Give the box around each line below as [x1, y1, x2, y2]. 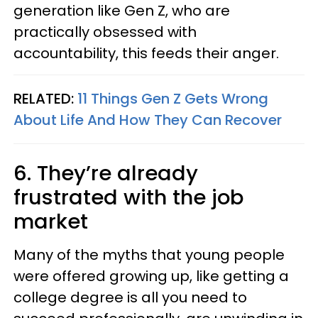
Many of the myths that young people [13, 245, 285, 265]
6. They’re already [13, 159, 198, 187]
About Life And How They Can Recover [13, 110, 282, 130]
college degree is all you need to [13, 287, 247, 307]
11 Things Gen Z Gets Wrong [77, 89, 268, 109]
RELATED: [13, 89, 77, 109]
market [13, 207, 88, 236]
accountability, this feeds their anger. [13, 43, 279, 63]
